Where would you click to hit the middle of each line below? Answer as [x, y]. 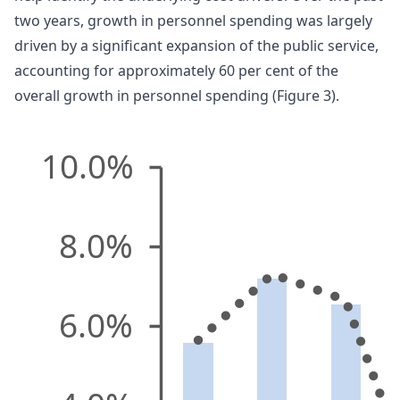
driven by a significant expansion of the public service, [196, 46]
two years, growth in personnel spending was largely [193, 21]
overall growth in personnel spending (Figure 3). [177, 96]
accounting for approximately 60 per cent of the [176, 71]
